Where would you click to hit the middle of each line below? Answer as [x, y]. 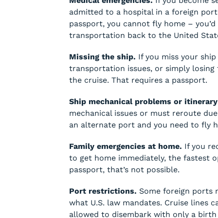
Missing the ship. [102, 57]
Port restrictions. [103, 191]
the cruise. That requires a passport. [138, 80]
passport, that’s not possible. [124, 170]
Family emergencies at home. [126, 146]
